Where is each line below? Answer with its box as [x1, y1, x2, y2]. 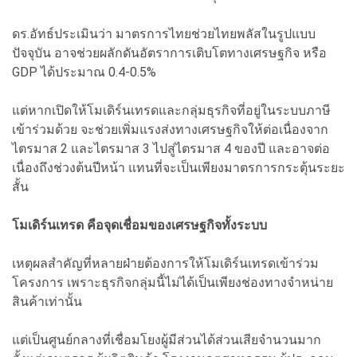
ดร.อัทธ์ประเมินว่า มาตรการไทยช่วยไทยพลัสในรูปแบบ [12, 25, 316, 41]
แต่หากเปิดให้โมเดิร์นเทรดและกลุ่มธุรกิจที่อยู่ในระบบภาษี [12, 102, 331, 118]
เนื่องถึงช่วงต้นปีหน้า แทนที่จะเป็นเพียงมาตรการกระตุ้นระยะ [12, 159, 345, 175]
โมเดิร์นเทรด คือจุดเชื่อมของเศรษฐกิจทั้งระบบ [12, 217, 267, 233]
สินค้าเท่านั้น [12, 293, 82, 309]
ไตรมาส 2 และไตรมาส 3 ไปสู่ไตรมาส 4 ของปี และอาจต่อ [12, 140, 330, 156]
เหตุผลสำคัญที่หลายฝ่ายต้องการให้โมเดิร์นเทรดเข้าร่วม [12, 255, 319, 271]
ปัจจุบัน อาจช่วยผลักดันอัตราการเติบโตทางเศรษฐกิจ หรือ [12, 45, 327, 61]
